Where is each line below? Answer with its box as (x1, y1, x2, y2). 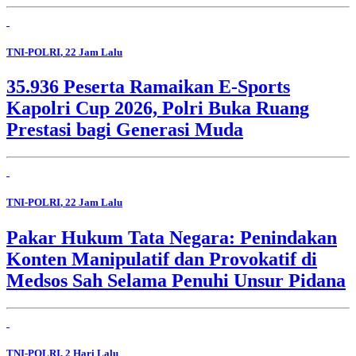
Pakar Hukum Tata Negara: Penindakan (6, 226, 337, 248)
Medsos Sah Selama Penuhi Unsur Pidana (6, 269, 346, 291)
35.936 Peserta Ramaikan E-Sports (6, 76, 290, 98)
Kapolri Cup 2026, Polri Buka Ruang (6, 98, 309, 119)
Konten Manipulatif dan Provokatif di (6, 248, 317, 269)
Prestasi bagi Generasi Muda (6, 119, 243, 141)
